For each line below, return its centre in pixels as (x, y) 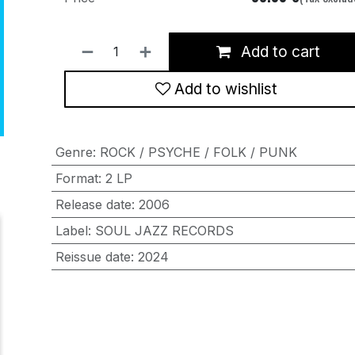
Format (76, 178)
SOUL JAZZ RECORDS (164, 230)
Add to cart (279, 52)
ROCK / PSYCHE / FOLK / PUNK (198, 152)
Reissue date (93, 256)
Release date (93, 204)
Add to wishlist (225, 89)
